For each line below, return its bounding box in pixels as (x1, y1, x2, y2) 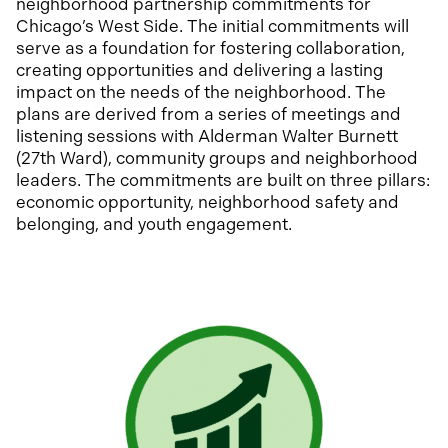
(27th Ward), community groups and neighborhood (16, 148, 418, 168)
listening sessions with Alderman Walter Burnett (16, 126, 398, 146)
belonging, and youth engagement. (16, 214, 292, 234)
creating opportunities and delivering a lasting (16, 60, 383, 80)
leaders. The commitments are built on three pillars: (16, 170, 430, 190)
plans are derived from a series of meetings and (16, 104, 401, 124)
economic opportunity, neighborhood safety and (16, 192, 399, 212)
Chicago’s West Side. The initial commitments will (16, 16, 409, 36)
